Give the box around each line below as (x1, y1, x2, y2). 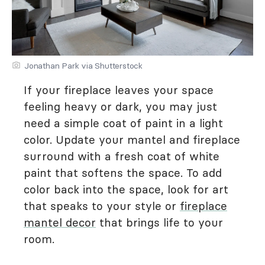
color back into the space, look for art (24, 182, 228, 197)
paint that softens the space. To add (24, 166, 222, 180)
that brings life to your (96, 215, 223, 230)
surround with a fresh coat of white (24, 149, 219, 164)
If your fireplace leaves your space (24, 83, 214, 98)
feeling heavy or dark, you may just (24, 99, 217, 114)
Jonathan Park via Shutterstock (24, 60, 143, 72)
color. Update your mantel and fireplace (24, 132, 240, 147)
